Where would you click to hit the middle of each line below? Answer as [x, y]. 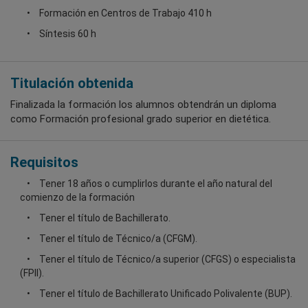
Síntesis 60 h [68, 33]
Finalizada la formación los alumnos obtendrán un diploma [143, 104]
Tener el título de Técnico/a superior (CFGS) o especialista [167, 259]
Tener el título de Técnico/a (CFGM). [118, 238]
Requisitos [44, 162]
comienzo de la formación [77, 197]
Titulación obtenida [72, 83]
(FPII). [32, 273]
